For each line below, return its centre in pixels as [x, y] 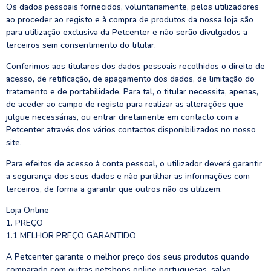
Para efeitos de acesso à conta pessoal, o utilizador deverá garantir [134, 164]
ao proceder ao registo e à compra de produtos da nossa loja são [130, 20]
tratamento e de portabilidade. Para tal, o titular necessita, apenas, [132, 92]
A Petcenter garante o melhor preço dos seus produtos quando [128, 257]
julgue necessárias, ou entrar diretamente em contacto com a [122, 117]
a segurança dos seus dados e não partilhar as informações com [128, 176]
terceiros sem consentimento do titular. [81, 45]
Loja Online [28, 210]
